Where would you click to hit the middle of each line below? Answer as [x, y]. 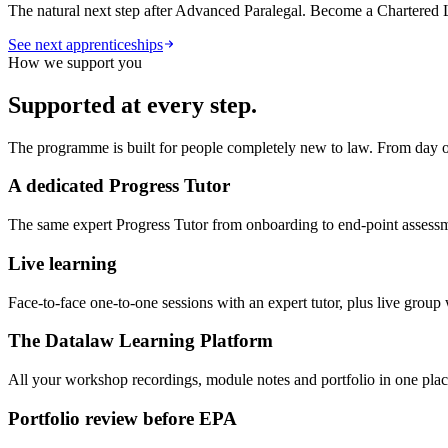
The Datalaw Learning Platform [140, 341]
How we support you [75, 62]
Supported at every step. [132, 104]
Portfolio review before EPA [122, 418]
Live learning [62, 263]
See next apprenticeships [85, 44]
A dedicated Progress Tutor [119, 186]
